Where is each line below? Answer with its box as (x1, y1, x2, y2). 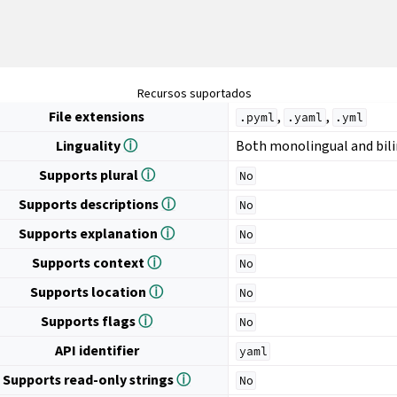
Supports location (30, 282, 150, 301)
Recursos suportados (137, 84, 253, 102)
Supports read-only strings (3, 370, 177, 389)
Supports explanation (19, 223, 161, 243)
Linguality (56, 136, 124, 155)
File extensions (49, 106, 145, 126)
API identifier (54, 340, 139, 360)
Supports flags (41, 311, 139, 331)
